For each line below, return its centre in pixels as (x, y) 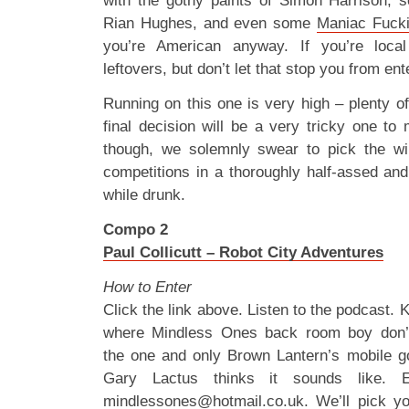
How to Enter (147, 287)
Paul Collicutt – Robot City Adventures (243, 252)
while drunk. (144, 195)
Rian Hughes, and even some (210, 23)
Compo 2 (136, 230)
